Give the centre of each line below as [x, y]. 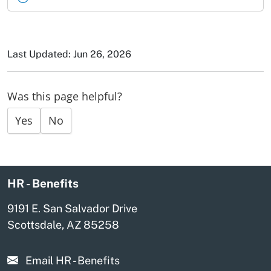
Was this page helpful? [65, 96]
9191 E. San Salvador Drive [72, 208]
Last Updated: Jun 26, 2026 [69, 54]
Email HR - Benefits [73, 260]
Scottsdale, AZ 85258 [63, 224]
